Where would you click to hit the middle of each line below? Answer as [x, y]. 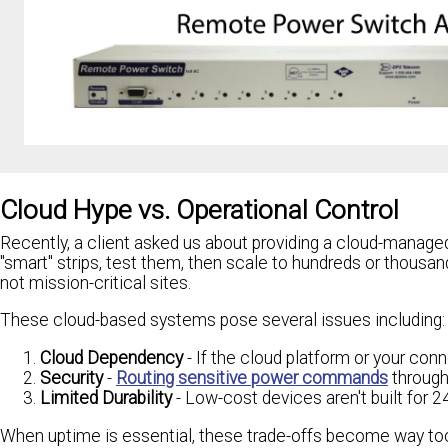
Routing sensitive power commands [252, 377]
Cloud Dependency [111, 357]
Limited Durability [106, 397]
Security [71, 377]
